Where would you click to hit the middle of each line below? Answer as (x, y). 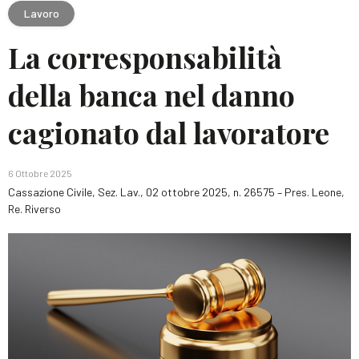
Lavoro (41, 13)
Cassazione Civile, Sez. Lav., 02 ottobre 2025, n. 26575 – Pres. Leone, (176, 192)
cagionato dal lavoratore (169, 132)
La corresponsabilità (145, 57)
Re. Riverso (34, 209)
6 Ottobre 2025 (40, 173)
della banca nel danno (151, 95)
